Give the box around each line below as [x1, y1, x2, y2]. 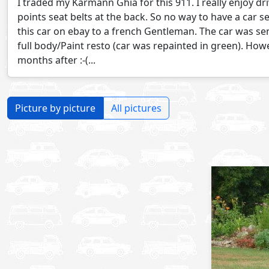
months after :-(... [17, 53, 95, 67]
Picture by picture [15, 101, 95, 115]
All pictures [111, 101, 162, 115]
